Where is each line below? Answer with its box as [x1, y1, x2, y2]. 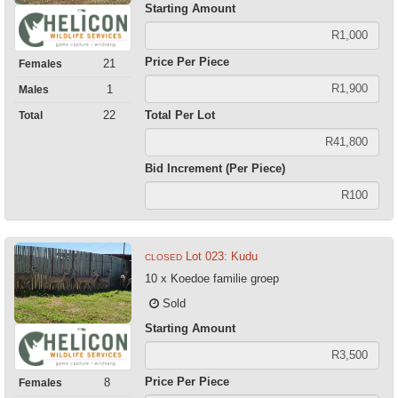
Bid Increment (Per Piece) [144, 161, 285, 175]
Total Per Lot [144, 107, 215, 122]
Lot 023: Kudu [185, 249, 258, 263]
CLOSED [144, 251, 182, 262]
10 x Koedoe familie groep [144, 271, 279, 285]
